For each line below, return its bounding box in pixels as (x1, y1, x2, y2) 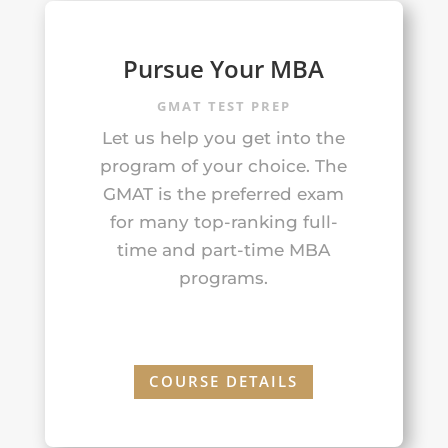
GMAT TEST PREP (156, 96, 291, 115)
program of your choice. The (100, 155, 348, 176)
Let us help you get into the (102, 127, 346, 148)
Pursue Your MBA (123, 51, 325, 85)
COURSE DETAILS (149, 371, 299, 392)
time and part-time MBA (117, 239, 331, 260)
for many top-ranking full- (109, 211, 338, 232)
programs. (179, 267, 269, 288)
